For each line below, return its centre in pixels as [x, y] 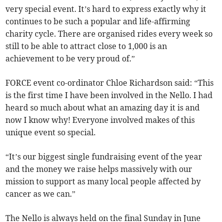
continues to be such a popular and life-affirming [98, 21]
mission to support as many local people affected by [103, 181]
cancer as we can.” [41, 194]
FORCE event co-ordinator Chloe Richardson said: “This [110, 83]
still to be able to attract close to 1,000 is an [86, 46]
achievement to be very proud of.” [70, 58]
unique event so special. [51, 132]
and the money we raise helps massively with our [99, 169]
